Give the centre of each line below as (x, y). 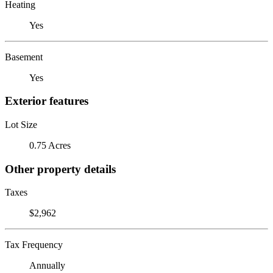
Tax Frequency (34, 245)
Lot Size (21, 124)
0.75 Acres (50, 145)
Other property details (60, 169)
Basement (24, 57)
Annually (47, 266)
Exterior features (47, 101)
